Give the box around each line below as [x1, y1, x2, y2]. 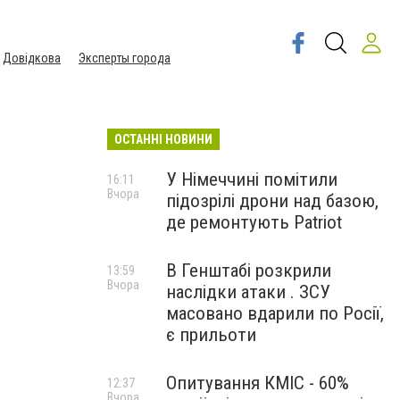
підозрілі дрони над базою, [166, 190, 379, 212]
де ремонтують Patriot [166, 212, 342, 233]
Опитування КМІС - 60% [166, 372, 349, 394]
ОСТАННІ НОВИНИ [114, 132, 212, 146]
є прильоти [166, 324, 256, 346]
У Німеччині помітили [166, 169, 337, 190]
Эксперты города [79, 51, 171, 65]
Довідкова [3, 51, 61, 65]
